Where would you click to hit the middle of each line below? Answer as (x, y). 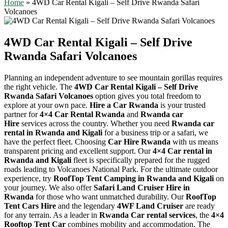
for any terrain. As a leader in (52, 215)
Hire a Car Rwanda (124, 105)
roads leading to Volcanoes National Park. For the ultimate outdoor (111, 169)
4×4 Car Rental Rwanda (82, 114)
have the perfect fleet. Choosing (56, 141)
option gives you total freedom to (147, 96)
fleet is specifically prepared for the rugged (140, 160)
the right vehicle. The (39, 87)
